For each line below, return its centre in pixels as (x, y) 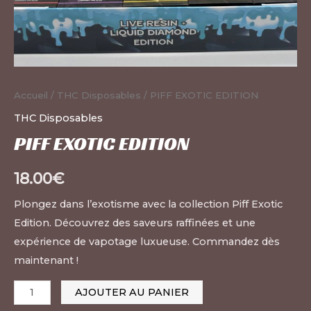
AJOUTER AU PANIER (132, 292)
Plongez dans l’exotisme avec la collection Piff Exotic (148, 204)
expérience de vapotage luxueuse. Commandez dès (147, 242)
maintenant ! (46, 261)
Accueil (31, 95)
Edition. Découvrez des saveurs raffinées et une (135, 223)
